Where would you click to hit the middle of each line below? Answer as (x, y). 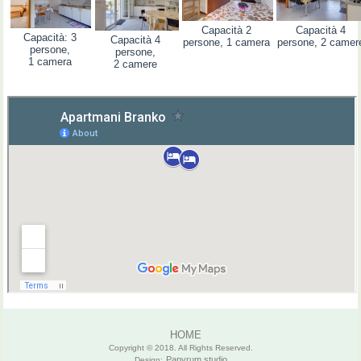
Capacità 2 (226, 31)
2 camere (136, 64)
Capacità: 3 (50, 38)
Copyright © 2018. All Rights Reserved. (180, 348)
